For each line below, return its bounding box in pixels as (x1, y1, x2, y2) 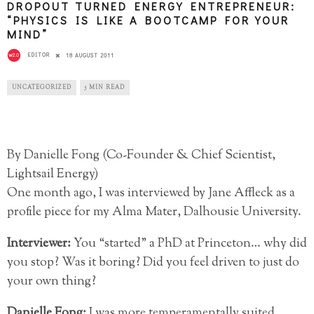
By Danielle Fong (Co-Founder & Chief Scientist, (7, 146, 275, 165)
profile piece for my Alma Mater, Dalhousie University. (7, 203, 301, 222)
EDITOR (28, 51, 50, 58)
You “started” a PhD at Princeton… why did (71, 235, 307, 254)
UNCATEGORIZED (12, 83, 71, 93)
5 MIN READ (85, 83, 125, 93)
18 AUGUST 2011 (66, 52, 114, 60)
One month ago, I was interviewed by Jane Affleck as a (7, 184, 295, 203)
